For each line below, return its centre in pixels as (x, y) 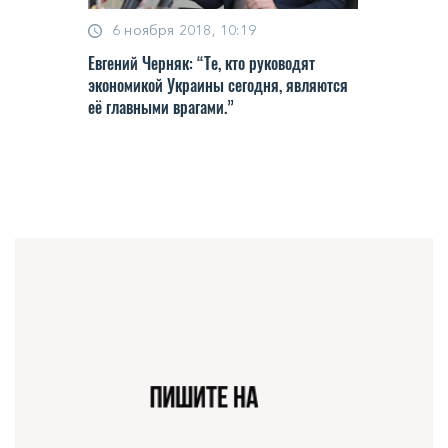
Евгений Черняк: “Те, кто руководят (201, 63)
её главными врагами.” (161, 107)
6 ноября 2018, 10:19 (184, 30)
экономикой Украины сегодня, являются (218, 85)
